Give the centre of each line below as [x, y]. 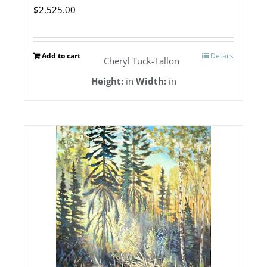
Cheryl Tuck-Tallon [141, 61]
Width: [151, 81]
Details [222, 56]
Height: [107, 81]
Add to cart [61, 56]
